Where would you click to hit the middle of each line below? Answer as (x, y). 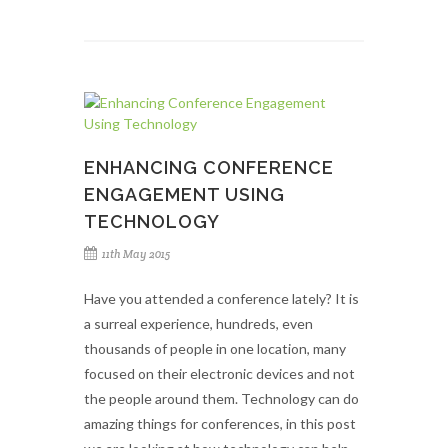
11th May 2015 (136, 254)
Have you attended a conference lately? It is (221, 298)
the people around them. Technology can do (221, 398)
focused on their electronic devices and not (219, 373)
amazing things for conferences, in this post (220, 423)
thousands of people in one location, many (215, 348)
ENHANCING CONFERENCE (209, 167)
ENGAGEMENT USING (184, 194)
